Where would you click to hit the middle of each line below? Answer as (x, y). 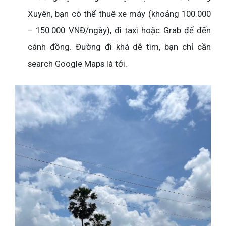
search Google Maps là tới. (77, 63)
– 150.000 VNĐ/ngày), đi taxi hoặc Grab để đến (119, 30)
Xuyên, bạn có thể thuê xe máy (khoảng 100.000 (119, 13)
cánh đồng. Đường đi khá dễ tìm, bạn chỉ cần (119, 47)
